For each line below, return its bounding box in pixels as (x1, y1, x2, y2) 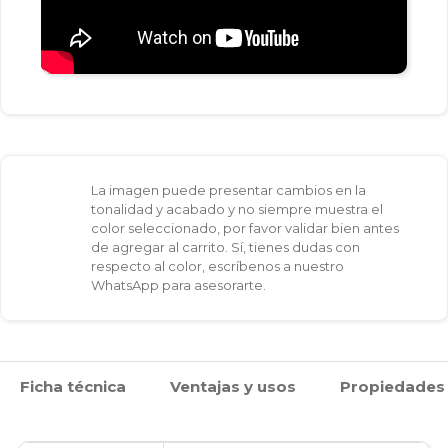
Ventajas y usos (170, 377, 296, 397)
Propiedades (340, 377, 445, 397)
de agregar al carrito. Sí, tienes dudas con (91, 239, 360, 256)
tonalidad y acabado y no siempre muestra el (91, 201, 383, 218)
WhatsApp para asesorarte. (91, 277, 266, 294)
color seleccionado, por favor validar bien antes (91, 220, 399, 237)
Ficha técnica (20, 377, 126, 397)
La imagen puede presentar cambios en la (91, 182, 366, 199)
